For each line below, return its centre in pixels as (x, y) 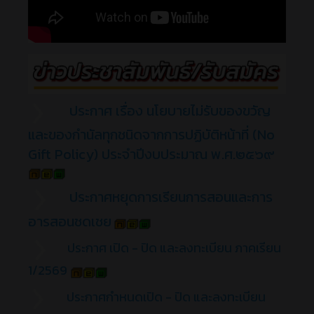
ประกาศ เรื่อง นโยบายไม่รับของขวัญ (170, 111)
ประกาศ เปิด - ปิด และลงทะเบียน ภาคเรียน (174, 247)
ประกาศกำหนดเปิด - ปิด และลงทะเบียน (166, 297)
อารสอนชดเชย (70, 221)
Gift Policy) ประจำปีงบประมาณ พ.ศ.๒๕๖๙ (151, 155)
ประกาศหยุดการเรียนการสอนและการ (171, 197)
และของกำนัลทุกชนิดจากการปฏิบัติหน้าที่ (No (151, 135)
